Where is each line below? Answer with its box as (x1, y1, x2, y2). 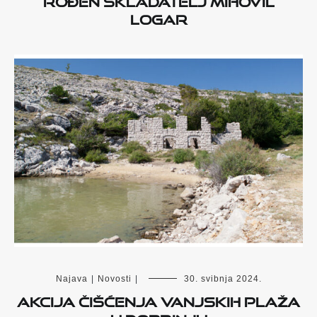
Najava (55, 274, 88, 284)
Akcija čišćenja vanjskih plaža (17, 289, 300, 311)
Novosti (97, 274, 132, 284)
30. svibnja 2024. (183, 274, 262, 284)
